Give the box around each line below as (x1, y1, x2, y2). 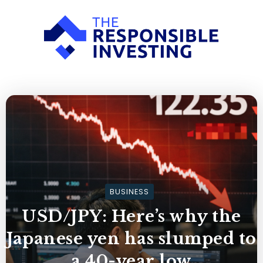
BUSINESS (110, 186, 149, 197)
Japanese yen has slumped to (6, 228, 257, 248)
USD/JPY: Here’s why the (22, 206, 241, 226)
